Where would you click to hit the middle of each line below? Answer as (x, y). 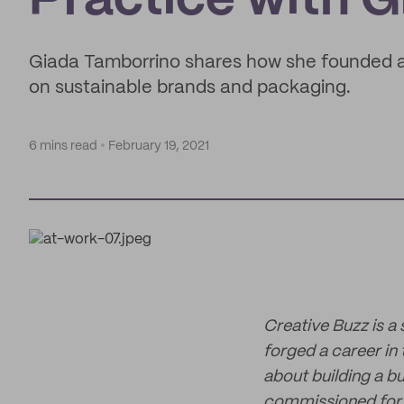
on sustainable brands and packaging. (190, 88)
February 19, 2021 (159, 146)
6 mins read (63, 146)
